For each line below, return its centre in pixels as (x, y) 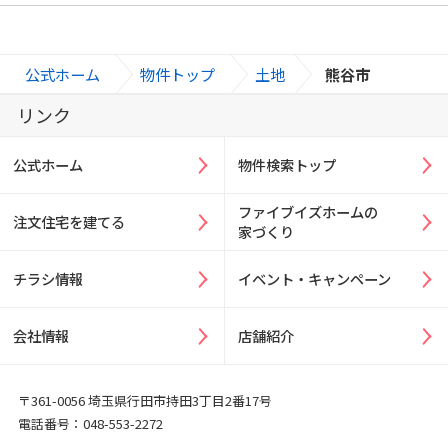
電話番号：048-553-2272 (90, 423)
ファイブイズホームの (308, 211)
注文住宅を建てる (69, 221)
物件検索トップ (287, 164)
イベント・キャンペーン (315, 278)
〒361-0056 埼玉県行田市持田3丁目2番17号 (144, 400)
